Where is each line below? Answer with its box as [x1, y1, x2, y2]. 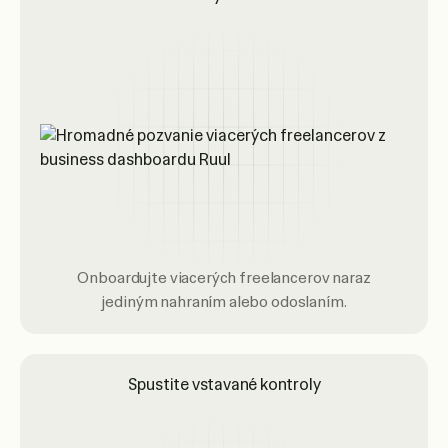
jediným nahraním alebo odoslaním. [101, 292, 347, 312]
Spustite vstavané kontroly [127, 374, 321, 395]
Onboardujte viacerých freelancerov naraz [77, 268, 371, 288]
